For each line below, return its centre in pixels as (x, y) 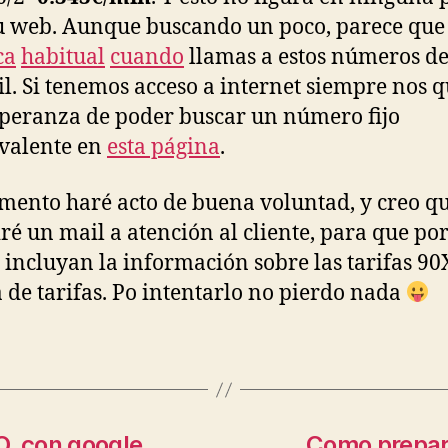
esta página (163, 147)
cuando (147, 57)
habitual (63, 57)
